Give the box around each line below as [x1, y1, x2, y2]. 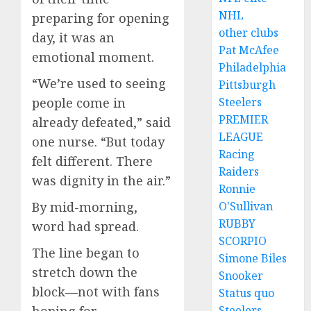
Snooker [219, 268, 264, 283]
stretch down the [32, 264, 137, 281]
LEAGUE [219, 129, 264, 144]
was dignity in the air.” [32, 172, 171, 190]
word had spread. [32, 218, 139, 235]
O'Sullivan [219, 199, 274, 214]
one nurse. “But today [32, 133, 165, 151]
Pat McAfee [219, 42, 280, 58]
